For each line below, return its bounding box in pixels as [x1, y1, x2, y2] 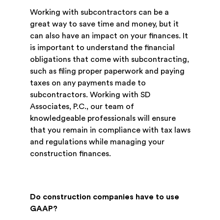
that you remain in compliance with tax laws [29, 126, 191, 135]
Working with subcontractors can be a [29, 8, 169, 17]
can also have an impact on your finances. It [29, 32, 188, 40]
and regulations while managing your [29, 138, 165, 146]
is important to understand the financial [29, 44, 175, 52]
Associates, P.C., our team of [29, 103, 134, 111]
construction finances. [29, 150, 111, 158]
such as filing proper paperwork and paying [29, 67, 185, 76]
